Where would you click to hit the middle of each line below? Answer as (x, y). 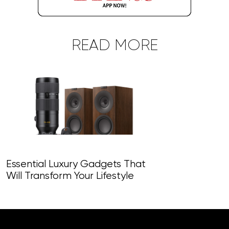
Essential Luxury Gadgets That (76, 165)
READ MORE (114, 46)
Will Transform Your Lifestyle (70, 176)
